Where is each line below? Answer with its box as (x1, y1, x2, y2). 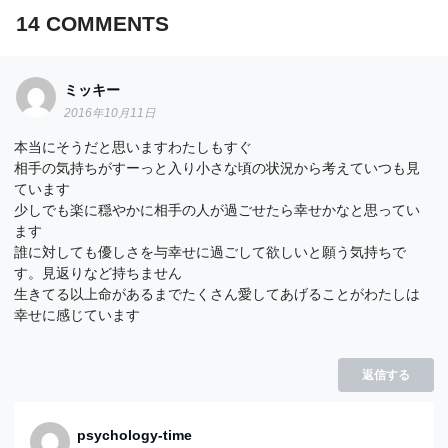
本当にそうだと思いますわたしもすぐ (14, 138, 253, 155)
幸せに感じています (14, 306, 141, 323)
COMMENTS (39, 12, 169, 36)
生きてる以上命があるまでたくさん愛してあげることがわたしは (14, 285, 421, 302)
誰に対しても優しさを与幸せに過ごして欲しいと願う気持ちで (14, 243, 407, 260)
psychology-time (77, 426, 193, 443)
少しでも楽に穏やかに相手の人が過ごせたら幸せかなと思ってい (14, 201, 421, 218)
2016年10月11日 (64, 107, 157, 120)
